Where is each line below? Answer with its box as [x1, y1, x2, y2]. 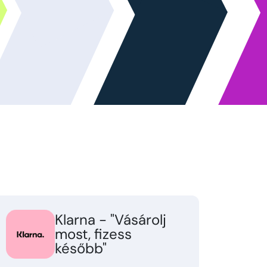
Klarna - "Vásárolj [55, 210, 166, 229]
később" [55, 238, 107, 257]
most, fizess [55, 224, 132, 243]
